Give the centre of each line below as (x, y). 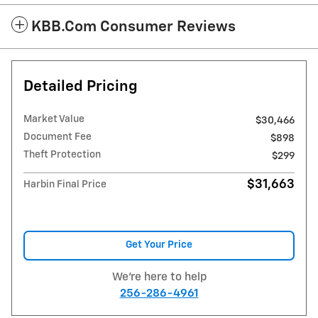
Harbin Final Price (65, 185)
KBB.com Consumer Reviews (133, 28)
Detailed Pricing (81, 87)
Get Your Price (159, 245)
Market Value (54, 120)
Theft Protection (62, 155)
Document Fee (57, 137)
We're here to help (159, 277)
